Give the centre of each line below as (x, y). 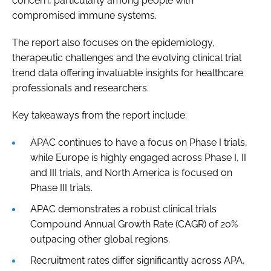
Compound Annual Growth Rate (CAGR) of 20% (134, 224)
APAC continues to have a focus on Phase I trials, (139, 142)
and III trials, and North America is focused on (131, 172)
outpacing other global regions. (100, 239)
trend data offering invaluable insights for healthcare (128, 73)
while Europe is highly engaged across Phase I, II (138, 157)
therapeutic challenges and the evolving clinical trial (127, 57)
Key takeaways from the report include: (100, 115)
